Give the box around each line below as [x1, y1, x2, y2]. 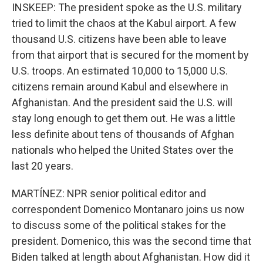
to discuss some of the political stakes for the [12, 219, 226, 231]
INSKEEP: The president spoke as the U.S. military [12, 1, 242, 14]
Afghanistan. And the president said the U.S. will [12, 96, 232, 109]
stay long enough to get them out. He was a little [12, 112, 235, 124]
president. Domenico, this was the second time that [12, 235, 251, 247]
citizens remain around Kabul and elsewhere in [12, 80, 228, 93]
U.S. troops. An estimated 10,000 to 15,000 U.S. [12, 65, 228, 77]
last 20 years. [12, 160, 73, 172]
